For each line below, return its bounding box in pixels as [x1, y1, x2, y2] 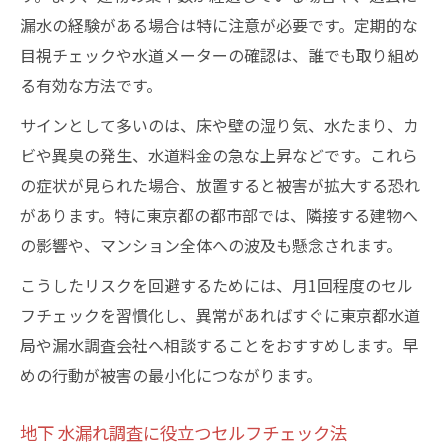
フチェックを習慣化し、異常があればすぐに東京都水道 [20, 303, 420, 327]
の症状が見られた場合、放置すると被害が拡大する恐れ [20, 173, 420, 197]
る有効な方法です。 [20, 73, 162, 97]
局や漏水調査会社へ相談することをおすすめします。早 [20, 333, 418, 357]
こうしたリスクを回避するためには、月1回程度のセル [20, 273, 413, 297]
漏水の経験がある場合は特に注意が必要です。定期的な [20, 13, 418, 37]
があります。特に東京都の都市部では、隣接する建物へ [20, 203, 418, 227]
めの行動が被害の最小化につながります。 [20, 363, 322, 387]
